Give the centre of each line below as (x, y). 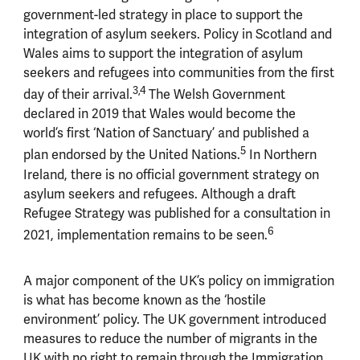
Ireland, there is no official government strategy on (171, 175)
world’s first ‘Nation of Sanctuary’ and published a (166, 134)
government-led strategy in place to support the (163, 15)
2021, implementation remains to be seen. (145, 235)
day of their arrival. (78, 95)
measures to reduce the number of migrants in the (170, 340)
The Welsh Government (215, 95)
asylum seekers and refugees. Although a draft (159, 194)
